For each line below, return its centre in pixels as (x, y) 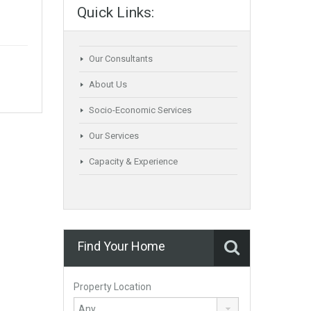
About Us (108, 84)
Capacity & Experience (133, 161)
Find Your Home (121, 246)
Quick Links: (116, 12)
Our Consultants (121, 59)
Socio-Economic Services (140, 110)
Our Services (114, 136)
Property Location (112, 287)
